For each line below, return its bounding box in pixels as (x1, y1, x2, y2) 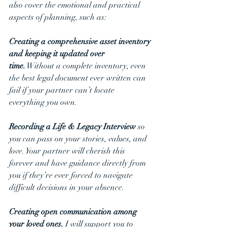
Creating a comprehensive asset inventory (9, 36, 153, 47)
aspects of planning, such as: (9, 12, 106, 22)
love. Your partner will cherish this (9, 146, 127, 156)
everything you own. (9, 97, 79, 107)
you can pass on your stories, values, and (9, 134, 149, 144)
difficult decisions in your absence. (9, 182, 124, 193)
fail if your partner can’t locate (9, 85, 117, 95)
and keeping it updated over (9, 49, 107, 59)
